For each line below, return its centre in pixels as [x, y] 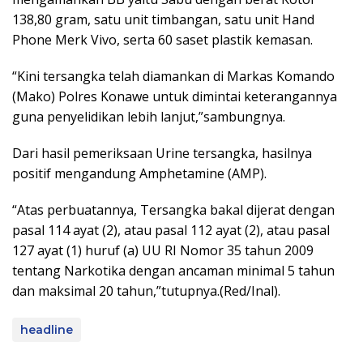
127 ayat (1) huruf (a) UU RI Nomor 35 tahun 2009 [163, 250]
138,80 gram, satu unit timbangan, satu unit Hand [163, 19]
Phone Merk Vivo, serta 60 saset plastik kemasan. [162, 40]
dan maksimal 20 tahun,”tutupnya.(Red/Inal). [146, 291]
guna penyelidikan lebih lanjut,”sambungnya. [149, 117]
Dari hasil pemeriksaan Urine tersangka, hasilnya [162, 153]
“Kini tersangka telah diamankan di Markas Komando [173, 76]
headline [47, 330]
